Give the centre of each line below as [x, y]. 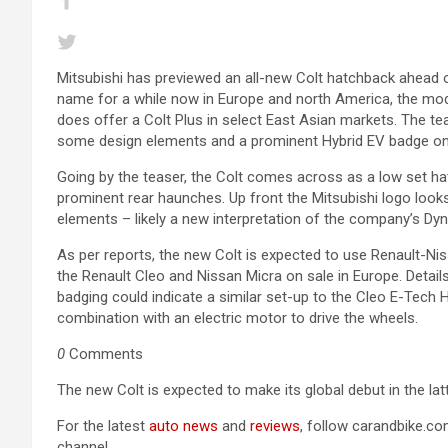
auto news [183, 426]
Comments [104, 354]
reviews [275, 426]
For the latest [103, 426]
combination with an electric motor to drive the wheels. [237, 318]
